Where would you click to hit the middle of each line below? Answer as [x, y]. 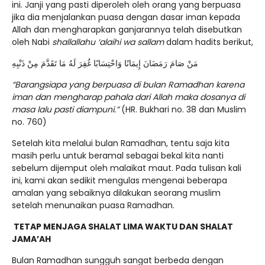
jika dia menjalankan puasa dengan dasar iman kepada [126, 17]
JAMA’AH [31, 239]
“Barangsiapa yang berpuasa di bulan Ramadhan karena [128, 85]
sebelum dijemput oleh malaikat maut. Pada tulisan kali [127, 168]
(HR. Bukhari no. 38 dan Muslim [182, 110]
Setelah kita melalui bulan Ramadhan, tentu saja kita [121, 143]
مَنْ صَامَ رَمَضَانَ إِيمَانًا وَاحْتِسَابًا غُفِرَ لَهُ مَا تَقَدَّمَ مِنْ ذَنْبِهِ [105, 64]
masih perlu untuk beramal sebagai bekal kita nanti [118, 156]
